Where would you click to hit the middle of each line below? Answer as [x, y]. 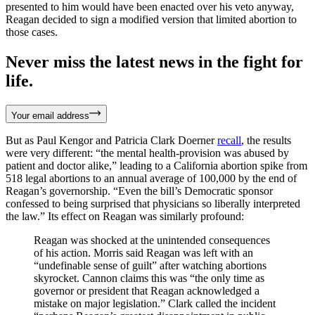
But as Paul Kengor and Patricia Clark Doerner [111, 140]
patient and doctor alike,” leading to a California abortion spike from [156, 165]
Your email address [50, 115]
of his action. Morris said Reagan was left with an [143, 252]
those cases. [32, 32]
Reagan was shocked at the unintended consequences [152, 240]
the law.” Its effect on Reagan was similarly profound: [125, 216]
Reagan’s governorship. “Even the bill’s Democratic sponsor [139, 191]
